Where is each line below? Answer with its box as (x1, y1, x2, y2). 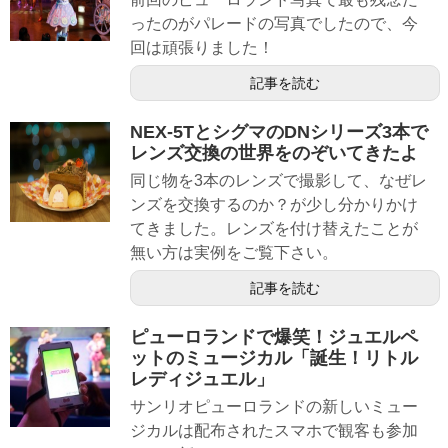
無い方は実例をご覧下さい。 (130, 243, 338, 261)
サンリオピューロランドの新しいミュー (130, 398, 418, 416)
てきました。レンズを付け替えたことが (130, 219, 418, 237)
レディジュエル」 (130, 369, 274, 390)
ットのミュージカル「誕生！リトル (130, 348, 418, 369)
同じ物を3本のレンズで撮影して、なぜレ (130, 171, 427, 189)
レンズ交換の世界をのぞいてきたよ (130, 142, 418, 163)
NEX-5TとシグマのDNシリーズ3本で (130, 121, 428, 142)
